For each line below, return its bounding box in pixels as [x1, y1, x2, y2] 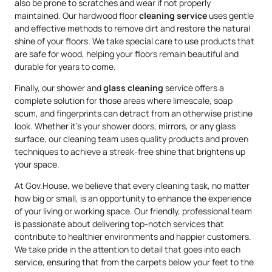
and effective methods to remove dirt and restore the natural [15, 22, 250, 34]
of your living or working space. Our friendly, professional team [15, 205, 252, 217]
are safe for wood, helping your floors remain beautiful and [15, 47, 239, 59]
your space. [15, 158, 59, 170]
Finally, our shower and [15, 81, 103, 93]
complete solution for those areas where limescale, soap [15, 94, 233, 106]
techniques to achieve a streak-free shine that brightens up [15, 145, 245, 157]
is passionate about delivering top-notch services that [15, 218, 224, 230]
